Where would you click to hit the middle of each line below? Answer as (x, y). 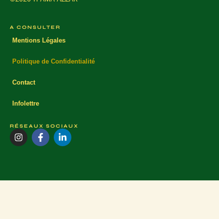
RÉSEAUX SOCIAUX (44, 126)
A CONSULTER (35, 28)
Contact (24, 83)
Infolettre (26, 104)
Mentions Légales (39, 41)
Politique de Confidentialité (54, 62)
